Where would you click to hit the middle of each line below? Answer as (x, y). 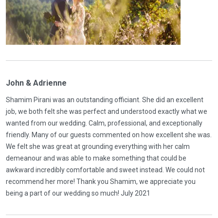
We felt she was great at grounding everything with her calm (98, 146)
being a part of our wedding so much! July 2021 (78, 193)
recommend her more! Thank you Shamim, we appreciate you (101, 182)
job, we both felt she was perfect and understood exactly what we (107, 111)
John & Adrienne (36, 83)
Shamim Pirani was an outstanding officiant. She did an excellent (105, 100)
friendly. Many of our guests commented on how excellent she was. (109, 135)
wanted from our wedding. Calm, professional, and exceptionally (104, 123)
